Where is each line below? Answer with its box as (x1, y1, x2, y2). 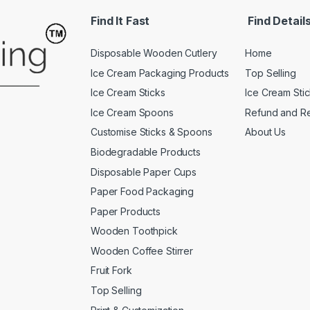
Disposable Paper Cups (91, 165, 197, 178)
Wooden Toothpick (91, 225, 178, 237)
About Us (245, 126, 286, 138)
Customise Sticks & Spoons (91, 126, 212, 138)
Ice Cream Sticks (91, 86, 165, 99)
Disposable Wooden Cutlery (91, 46, 217, 59)
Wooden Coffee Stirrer (91, 244, 194, 257)
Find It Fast (91, 14, 150, 28)
